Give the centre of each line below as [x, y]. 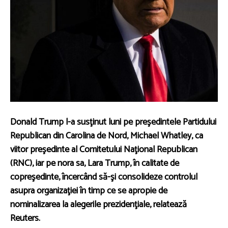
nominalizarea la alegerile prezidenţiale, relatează [98, 205]
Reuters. [25, 219]
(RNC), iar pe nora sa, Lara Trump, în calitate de [95, 164]
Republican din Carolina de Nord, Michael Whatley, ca [107, 136]
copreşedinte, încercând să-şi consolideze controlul [104, 177]
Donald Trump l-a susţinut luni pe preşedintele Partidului [113, 122]
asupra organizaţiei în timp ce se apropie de [89, 191]
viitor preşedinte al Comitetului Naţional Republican [104, 150]
